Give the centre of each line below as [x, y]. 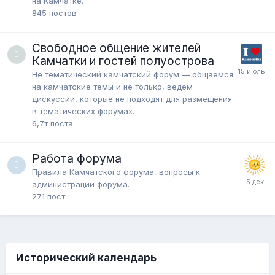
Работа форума [77, 159]
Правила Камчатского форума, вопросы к [116, 172]
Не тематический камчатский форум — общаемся [133, 75]
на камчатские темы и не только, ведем [112, 87]
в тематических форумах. [83, 111]
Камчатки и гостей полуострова [123, 61]
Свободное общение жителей [116, 48]
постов [63, 13]
